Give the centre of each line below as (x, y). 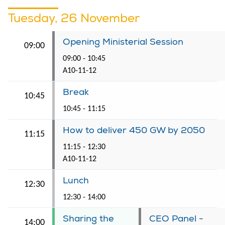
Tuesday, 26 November (74, 18)
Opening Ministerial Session (123, 42)
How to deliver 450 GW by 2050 (134, 130)
